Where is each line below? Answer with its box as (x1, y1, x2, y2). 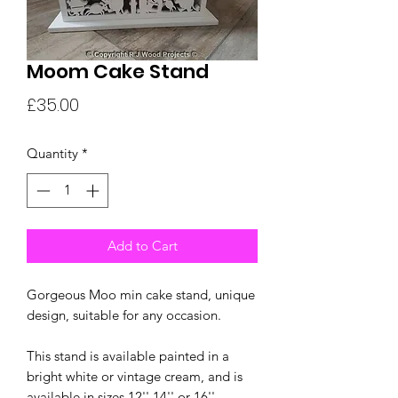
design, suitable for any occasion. (27, 306, 221, 323)
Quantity (27, 145, 78, 162)
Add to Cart (107, 236, 178, 254)
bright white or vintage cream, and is (27, 367, 243, 385)
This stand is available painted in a (27, 346, 229, 364)
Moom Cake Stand (27, 58, 209, 85)
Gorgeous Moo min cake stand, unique (27, 285, 255, 303)
